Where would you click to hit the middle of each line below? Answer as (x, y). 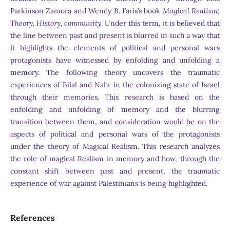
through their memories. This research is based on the (115, 97)
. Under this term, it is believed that (160, 23)
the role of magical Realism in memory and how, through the (115, 159)
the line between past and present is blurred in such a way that (115, 35)
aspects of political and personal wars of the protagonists (115, 134)
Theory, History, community (55, 23)
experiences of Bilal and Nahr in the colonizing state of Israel (115, 85)
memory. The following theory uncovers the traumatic (115, 72)
